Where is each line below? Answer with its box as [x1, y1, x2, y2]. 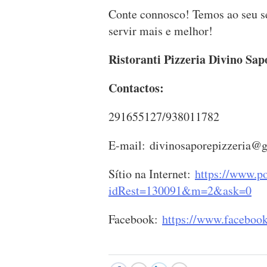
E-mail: [108, 137, 150, 154]
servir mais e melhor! [108, 23, 213, 39]
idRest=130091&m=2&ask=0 [108, 182, 252, 199]
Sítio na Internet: [108, 166, 195, 182]
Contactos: [108, 79, 164, 97]
